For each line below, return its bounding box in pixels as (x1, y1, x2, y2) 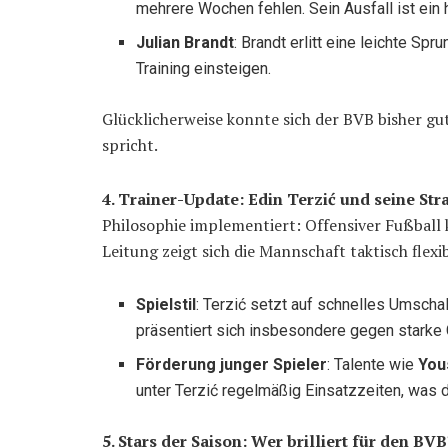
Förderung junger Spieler (136, 355, 328, 375)
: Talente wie (327, 355, 419, 375)
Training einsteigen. (136, 59, 272, 79)
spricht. (102, 134, 158, 157)
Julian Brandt (136, 33, 235, 53)
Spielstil (136, 295, 197, 315)
